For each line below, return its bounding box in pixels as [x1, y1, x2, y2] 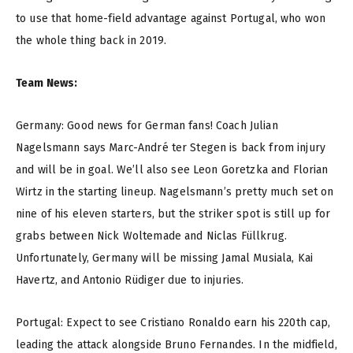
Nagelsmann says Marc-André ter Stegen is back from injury [16, 141, 325, 155]
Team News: [16, 76, 78, 91]
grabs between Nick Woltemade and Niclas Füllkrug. [16, 229, 287, 243]
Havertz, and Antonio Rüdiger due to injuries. [16, 273, 244, 288]
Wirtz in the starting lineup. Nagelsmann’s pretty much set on [16, 185, 334, 199]
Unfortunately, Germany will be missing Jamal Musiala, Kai [16, 251, 313, 266]
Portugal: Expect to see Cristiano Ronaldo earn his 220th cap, [16, 316, 331, 330]
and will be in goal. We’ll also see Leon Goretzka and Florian [16, 163, 329, 177]
